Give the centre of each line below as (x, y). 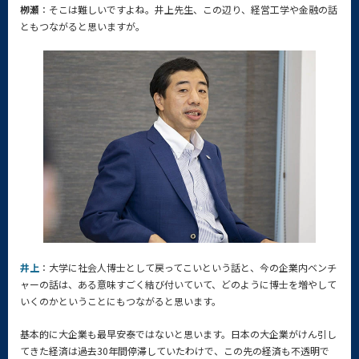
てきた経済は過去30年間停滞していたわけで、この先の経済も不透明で (175, 351)
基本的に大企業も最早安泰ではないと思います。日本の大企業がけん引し (178, 334)
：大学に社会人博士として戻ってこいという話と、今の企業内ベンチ (188, 267)
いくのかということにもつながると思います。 (121, 301)
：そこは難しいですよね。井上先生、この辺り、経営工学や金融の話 (188, 9)
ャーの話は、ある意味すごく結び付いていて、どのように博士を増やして (178, 284)
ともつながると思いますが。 (83, 26)
